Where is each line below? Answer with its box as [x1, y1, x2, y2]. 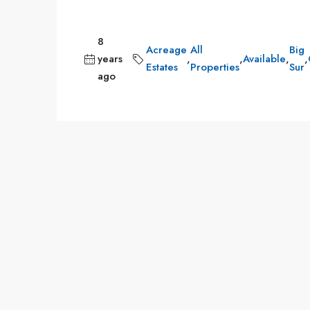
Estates [146, 60, 178, 75]
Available [243, 51, 286, 66]
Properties [190, 60, 239, 75]
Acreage [146, 42, 187, 57]
